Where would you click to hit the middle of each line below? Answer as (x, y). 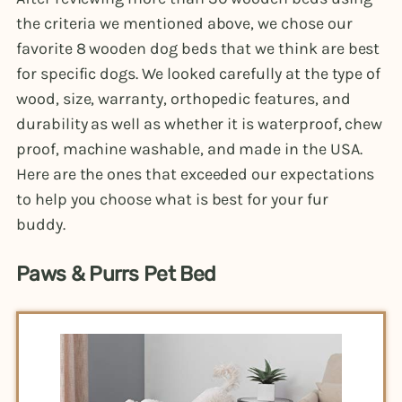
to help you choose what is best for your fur (172, 199)
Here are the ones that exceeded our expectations (196, 174)
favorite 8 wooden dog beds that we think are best (198, 48)
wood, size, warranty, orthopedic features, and (184, 98)
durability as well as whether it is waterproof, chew (200, 123)
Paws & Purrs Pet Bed (118, 274)
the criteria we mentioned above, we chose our (184, 23)
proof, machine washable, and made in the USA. (189, 149)
